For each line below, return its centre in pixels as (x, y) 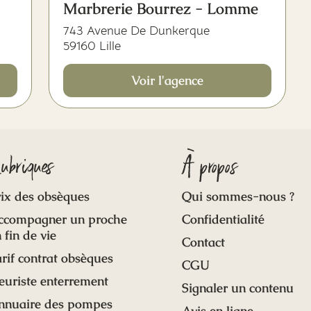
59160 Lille (92, 46)
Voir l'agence (167, 80)
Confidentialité (223, 219)
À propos (210, 167)
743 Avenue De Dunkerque (136, 31)
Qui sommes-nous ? (238, 196)
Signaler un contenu (237, 288)
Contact (203, 242)
